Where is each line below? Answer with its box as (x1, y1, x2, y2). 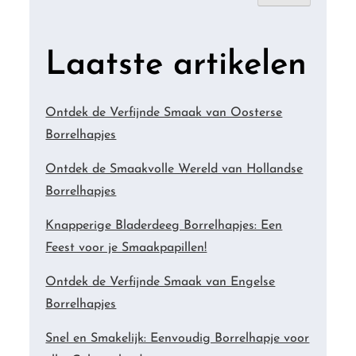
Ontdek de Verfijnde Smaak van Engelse (45, 276, 276, 289)
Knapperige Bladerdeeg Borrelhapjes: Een (45, 219, 283, 233)
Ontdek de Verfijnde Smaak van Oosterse (45, 106, 283, 120)
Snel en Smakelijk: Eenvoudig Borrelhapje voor (45, 332, 310, 346)
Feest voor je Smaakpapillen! (45, 242, 207, 255)
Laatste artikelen (45, 48, 308, 83)
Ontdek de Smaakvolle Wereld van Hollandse (45, 163, 304, 176)
